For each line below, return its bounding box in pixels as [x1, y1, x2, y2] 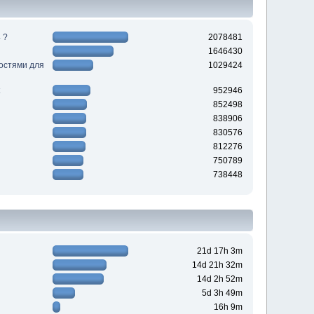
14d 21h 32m [191, 260, 243, 271]
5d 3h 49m [201, 288, 243, 299]
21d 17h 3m [196, 246, 243, 257]
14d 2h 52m [196, 274, 243, 285]
